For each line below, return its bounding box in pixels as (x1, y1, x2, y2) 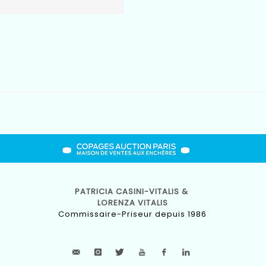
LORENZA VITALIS (97, 197, 168, 209)
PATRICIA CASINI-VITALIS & (74, 186, 191, 198)
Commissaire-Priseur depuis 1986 (58, 208, 207, 220)
